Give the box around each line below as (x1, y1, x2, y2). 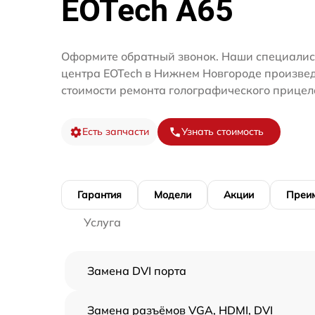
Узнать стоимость (181, 125, 264, 138)
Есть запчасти (82, 125, 149, 138)
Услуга (84, 215, 121, 229)
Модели (154, 188, 191, 201)
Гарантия (77, 188, 122, 201)
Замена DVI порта (87, 264, 186, 278)
